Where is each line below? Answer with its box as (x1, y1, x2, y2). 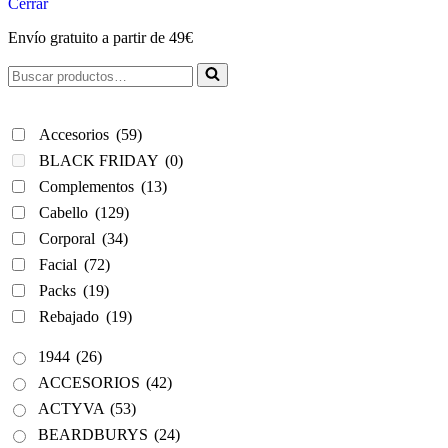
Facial (39, 255, 81, 273)
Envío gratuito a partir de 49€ (8, 28, 193, 46)
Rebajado (39, 307, 103, 325)
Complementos (39, 177, 138, 195)
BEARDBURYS (38, 425, 152, 443)
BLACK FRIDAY (39, 151, 162, 169)
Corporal (39, 229, 99, 247)
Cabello (39, 203, 92, 221)
